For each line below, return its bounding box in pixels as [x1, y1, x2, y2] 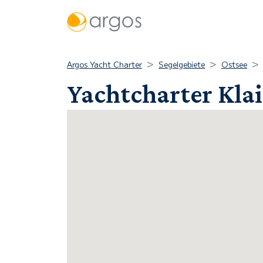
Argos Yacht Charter [67, 59, 142, 70]
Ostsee [221, 59, 247, 70]
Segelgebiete [159, 59, 205, 70]
